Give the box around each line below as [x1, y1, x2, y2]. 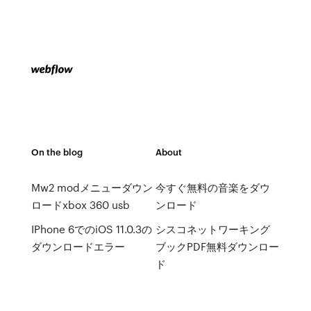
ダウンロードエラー [31, 239, 125, 254]
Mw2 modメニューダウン [31, 180, 153, 195]
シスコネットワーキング [155, 221, 270, 237]
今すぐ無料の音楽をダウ [155, 180, 270, 195]
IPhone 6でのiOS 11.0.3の [31, 221, 152, 237]
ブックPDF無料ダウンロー [155, 239, 279, 254]
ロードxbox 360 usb [31, 197, 130, 212]
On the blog [31, 145, 83, 158]
